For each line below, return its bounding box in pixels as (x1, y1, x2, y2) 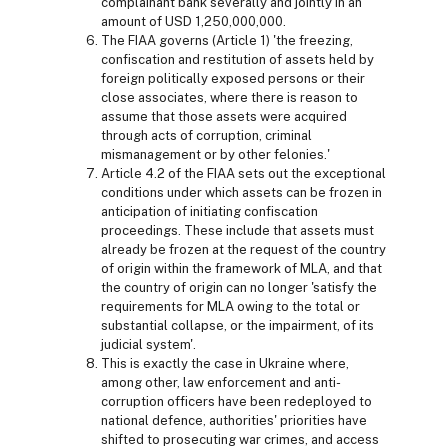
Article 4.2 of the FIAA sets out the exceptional (101, 166, 386, 182)
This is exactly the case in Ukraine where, (101, 356, 349, 372)
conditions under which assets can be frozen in (101, 185, 382, 201)
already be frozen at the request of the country (101, 242, 386, 258)
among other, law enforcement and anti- (101, 375, 341, 391)
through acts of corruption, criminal (101, 128, 312, 144)
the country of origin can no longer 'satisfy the (101, 280, 377, 296)
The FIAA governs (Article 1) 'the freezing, (101, 33, 353, 49)
